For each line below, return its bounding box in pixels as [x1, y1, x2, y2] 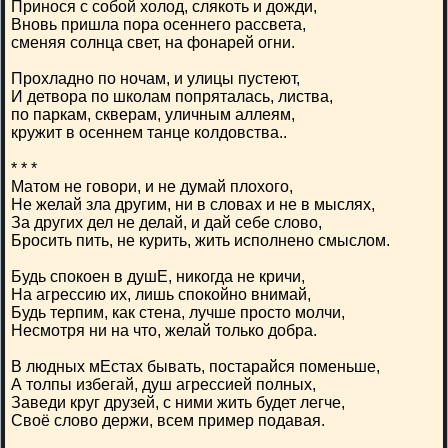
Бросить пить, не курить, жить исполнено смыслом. [11, 232, 390, 249]
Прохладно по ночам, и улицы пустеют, [11, 70, 300, 87]
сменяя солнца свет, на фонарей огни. [11, 34, 295, 51]
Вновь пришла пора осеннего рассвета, [11, 16, 306, 33]
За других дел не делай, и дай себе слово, [11, 214, 322, 231]
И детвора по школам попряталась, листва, [11, 88, 333, 105]
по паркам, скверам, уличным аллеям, [11, 106, 295, 123]
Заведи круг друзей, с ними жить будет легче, [11, 394, 345, 411]
